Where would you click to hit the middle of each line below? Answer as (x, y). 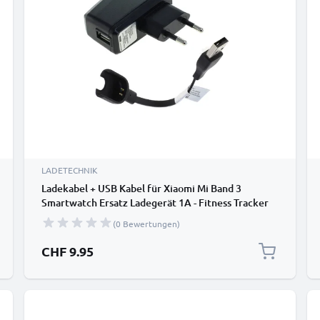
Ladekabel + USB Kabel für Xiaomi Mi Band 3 (141, 188)
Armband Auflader (84, 217)
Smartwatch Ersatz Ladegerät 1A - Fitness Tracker (155, 202)
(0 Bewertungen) (146, 224)
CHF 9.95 (67, 251)
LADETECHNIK (70, 170)
